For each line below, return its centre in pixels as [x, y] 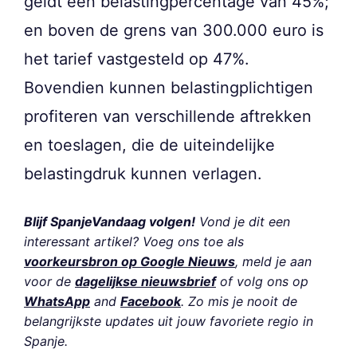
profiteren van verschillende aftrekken [168, 117]
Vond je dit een [243, 222]
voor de [49, 282]
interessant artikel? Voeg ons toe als [134, 242]
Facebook [151, 302]
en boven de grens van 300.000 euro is [174, 31]
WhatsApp [57, 302]
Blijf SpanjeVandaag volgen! [110, 222]
